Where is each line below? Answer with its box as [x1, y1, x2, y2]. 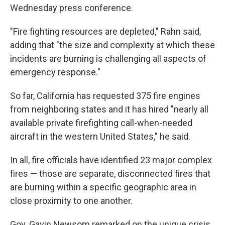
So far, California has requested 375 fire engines [10, 90, 200, 101]
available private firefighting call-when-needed [10, 118, 192, 128]
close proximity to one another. [10, 195, 133, 206]
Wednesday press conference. [10, 3, 133, 13]
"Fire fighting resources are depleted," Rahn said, [10, 26, 201, 37]
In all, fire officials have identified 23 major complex [10, 155, 212, 165]
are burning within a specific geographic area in [10, 182, 196, 192]
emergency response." [10, 67, 100, 77]
